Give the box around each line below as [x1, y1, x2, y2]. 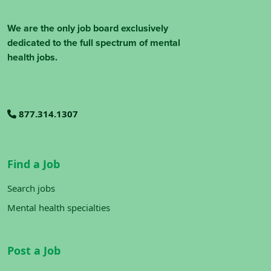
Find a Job [7, 157, 60, 171]
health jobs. [7, 50, 57, 64]
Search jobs [7, 182, 55, 194]
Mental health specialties [7, 201, 110, 214]
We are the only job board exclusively [7, 21, 168, 35]
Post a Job [7, 243, 60, 258]
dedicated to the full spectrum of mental [7, 36, 180, 50]
